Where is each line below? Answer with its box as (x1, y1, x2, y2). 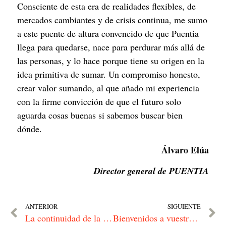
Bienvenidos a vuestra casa (189, 212, 198, 224)
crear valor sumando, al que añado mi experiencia (17, 82, 199, 94)
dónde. (17, 123, 42, 135)
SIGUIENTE (167, 202, 201, 211)
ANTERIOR (25, 202, 58, 211)
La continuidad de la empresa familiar (103, 212, 112, 224)
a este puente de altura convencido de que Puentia (17, 27, 199, 40)
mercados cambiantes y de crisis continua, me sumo (17, 14, 207, 26)
